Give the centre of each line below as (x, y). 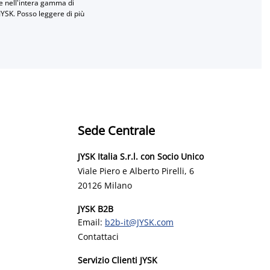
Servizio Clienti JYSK (118, 260)
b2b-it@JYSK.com (139, 222)
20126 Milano (105, 185)
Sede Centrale (116, 130)
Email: (91, 222)
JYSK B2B (96, 209)
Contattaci (98, 236)
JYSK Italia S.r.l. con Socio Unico (141, 156)
